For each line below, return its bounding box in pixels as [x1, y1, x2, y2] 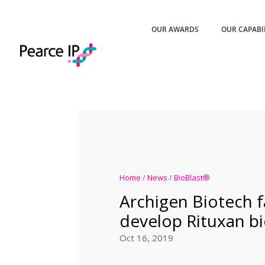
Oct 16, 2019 [119, 232, 173, 244]
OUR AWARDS [151, 24, 199, 34]
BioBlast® [173, 172, 210, 183]
